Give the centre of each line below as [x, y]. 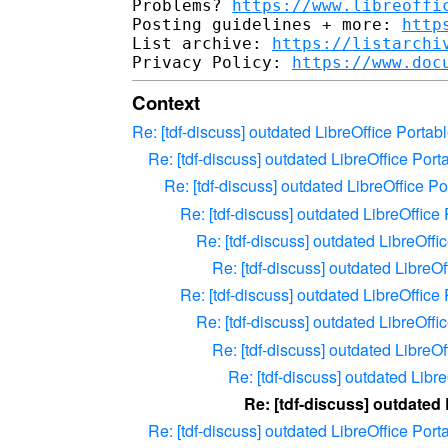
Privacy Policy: [212, 62]
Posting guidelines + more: [267, 24]
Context [166, 102]
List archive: [202, 43]
